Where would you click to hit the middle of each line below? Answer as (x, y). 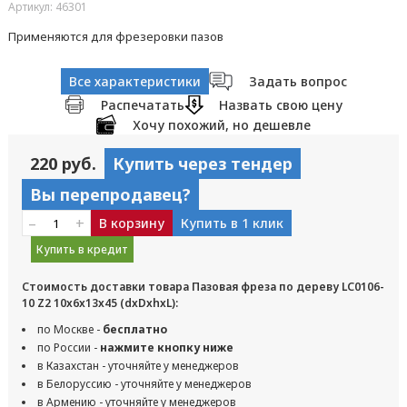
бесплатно (134, 329)
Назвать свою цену (281, 104)
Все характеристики (134, 81)
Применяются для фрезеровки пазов (115, 36)
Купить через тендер (202, 164)
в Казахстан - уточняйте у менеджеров (138, 366)
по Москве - (69, 329)
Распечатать (143, 104)
